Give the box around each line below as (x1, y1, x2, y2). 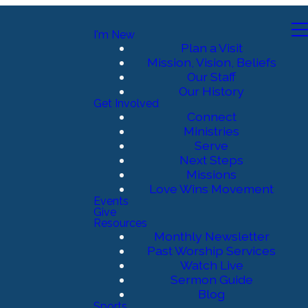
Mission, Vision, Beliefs (146, 55, 276, 70)
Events (93, 195, 129, 208)
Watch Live (179, 258, 243, 273)
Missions (186, 167, 237, 182)
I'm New (93, 28, 135, 42)
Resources (93, 217, 147, 230)
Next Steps (179, 153, 244, 168)
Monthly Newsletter (153, 229, 269, 244)
